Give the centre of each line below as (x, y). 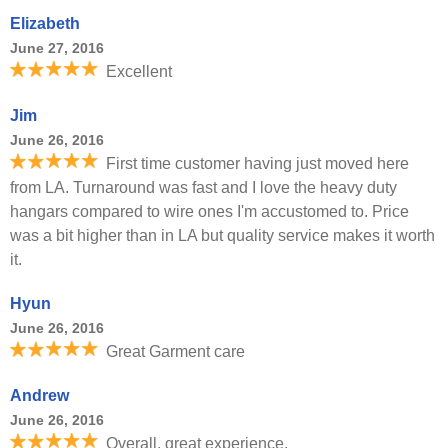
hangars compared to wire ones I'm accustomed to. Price (209, 211)
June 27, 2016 (57, 48)
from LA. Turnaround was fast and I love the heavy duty (203, 187)
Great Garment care (175, 351)
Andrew (39, 395)
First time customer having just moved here (257, 163)
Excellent (139, 71)
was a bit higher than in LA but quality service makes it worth (222, 235)
